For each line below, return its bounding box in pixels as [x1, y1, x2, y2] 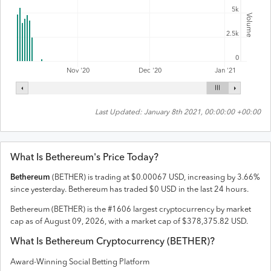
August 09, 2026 [44, 218, 105, 226]
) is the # [83, 206, 112, 214]
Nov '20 [66, 67, 90, 74]
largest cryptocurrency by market [131, 206, 251, 214]
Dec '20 [139, 67, 162, 74]
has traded [108, 186, 148, 194]
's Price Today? [94, 152, 158, 163]
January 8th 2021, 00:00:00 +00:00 [144, 108, 261, 116]
